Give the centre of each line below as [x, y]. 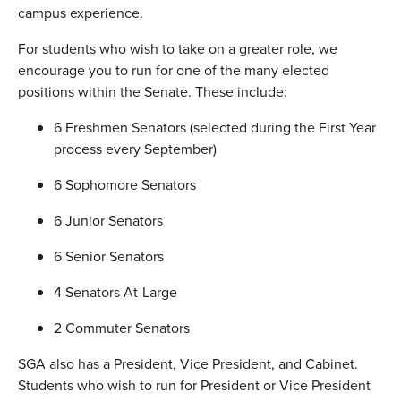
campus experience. [81, 13]
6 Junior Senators [108, 221]
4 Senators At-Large [115, 292]
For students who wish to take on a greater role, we [178, 49]
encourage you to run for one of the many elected [174, 70]
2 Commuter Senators [122, 328]
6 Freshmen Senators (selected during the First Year [215, 128]
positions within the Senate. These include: [153, 92]
